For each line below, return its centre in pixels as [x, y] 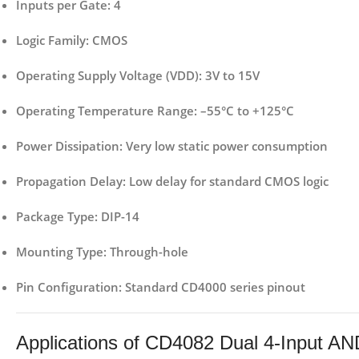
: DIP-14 [117, 217]
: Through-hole [146, 252]
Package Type [55, 217]
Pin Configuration [67, 287]
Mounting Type [60, 252]
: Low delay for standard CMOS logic [226, 182]
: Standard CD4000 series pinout [212, 287]
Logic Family [51, 40]
